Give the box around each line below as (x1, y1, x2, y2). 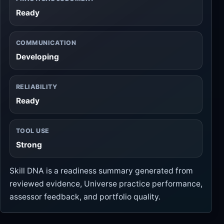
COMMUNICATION (16, 39, 76, 46)
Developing (16, 52, 59, 61)
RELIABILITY (16, 83, 57, 90)
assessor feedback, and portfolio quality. (9, 192, 160, 201)
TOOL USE (16, 127, 49, 134)
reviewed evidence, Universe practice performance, (9, 179, 202, 188)
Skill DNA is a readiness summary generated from (9, 166, 193, 175)
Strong (16, 140, 42, 149)
